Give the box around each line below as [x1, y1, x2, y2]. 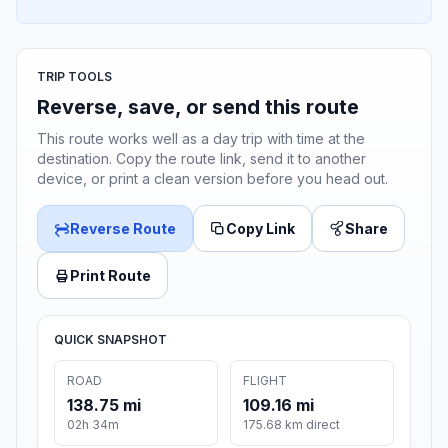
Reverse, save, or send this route [37, 95, 359, 120]
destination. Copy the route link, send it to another [37, 150, 366, 168]
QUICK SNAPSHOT [54, 332, 167, 348]
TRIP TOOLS [37, 69, 112, 85]
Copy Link [226, 220, 295, 238]
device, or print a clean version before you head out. [37, 170, 388, 188]
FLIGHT [243, 373, 287, 389]
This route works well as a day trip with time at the [37, 130, 365, 148]
